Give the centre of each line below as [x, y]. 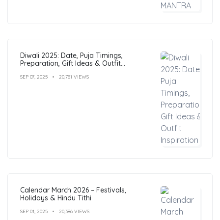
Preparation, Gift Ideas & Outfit [70, 63]
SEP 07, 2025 [34, 77]
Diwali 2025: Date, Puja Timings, [71, 55]
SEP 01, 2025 [34, 211]
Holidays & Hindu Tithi [56, 198]
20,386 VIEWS [74, 211]
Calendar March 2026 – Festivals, [73, 190]
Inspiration [37, 71]
